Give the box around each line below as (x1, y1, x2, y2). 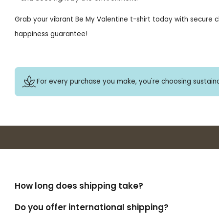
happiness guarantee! (15, 29, 88, 39)
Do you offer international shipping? (15, 201, 169, 213)
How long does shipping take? (15, 180, 143, 192)
